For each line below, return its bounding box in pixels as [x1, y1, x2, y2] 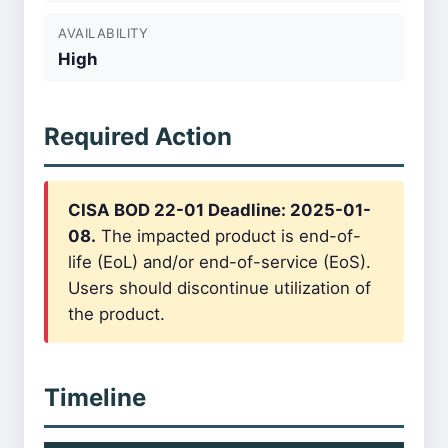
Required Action [44, 122, 232, 151]
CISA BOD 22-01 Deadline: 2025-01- [68, 200, 371, 220]
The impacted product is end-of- [96, 226, 361, 246]
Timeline [44, 383, 146, 412]
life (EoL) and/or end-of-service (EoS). [68, 252, 371, 272]
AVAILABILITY [58, 25, 149, 41]
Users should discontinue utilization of [68, 278, 371, 298]
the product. [68, 304, 165, 324]
